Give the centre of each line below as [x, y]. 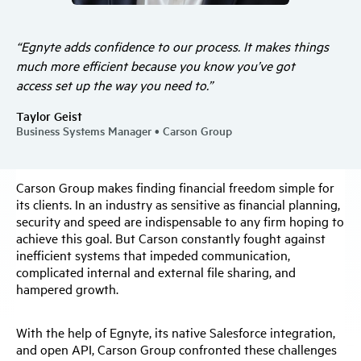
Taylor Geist [49, 115]
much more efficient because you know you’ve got [156, 65]
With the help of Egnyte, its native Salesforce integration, [176, 332]
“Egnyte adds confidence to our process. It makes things [172, 46]
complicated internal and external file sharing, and [156, 271]
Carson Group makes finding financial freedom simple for [175, 187]
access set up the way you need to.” [114, 84]
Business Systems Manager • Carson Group [124, 130]
